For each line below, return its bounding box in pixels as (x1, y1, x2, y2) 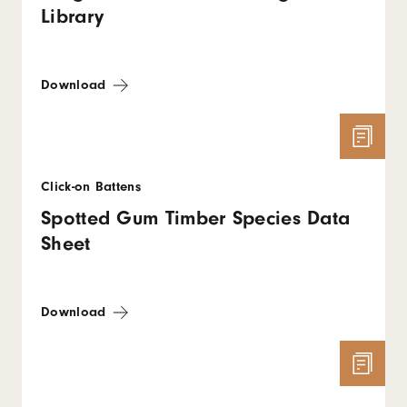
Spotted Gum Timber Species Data (41, 206, 351, 230)
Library (41, 5, 104, 28)
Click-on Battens (41, 179, 141, 194)
